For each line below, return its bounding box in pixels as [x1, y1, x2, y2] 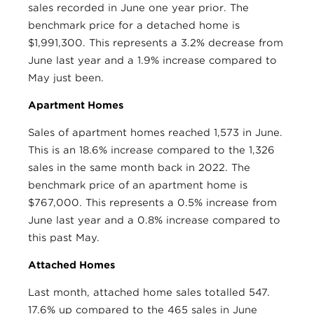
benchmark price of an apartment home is [28, 179, 247, 191]
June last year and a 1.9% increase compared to [28, 55, 277, 67]
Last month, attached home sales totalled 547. [28, 287, 270, 299]
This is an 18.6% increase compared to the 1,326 [28, 144, 275, 156]
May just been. [28, 72, 104, 84]
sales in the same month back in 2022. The [28, 162, 250, 174]
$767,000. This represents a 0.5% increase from [28, 197, 277, 209]
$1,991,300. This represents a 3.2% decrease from [28, 37, 283, 49]
